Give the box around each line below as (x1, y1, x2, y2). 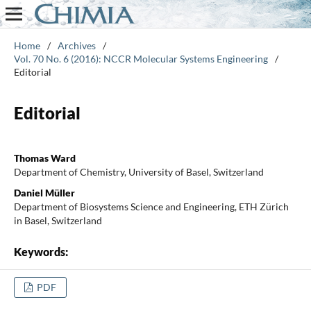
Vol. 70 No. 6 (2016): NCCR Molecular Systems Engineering (13, 52, 268, 65)
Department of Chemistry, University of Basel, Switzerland (13, 165, 264, 178)
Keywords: (13, 244, 68, 258)
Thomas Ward (13, 151, 76, 164)
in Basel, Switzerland (13, 214, 102, 226)
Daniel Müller (13, 186, 75, 199)
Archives (57, 39, 96, 51)
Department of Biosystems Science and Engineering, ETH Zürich (13, 200, 289, 212)
